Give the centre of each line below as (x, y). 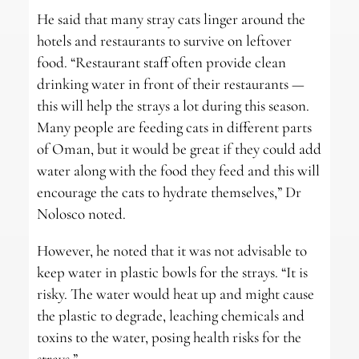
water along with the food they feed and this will (178, 171)
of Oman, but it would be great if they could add (179, 149)
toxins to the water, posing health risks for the (169, 337)
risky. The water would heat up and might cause (175, 294)
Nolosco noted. (83, 214)
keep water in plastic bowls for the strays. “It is (172, 272)
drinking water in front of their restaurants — (170, 84)
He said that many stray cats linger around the (171, 19)
